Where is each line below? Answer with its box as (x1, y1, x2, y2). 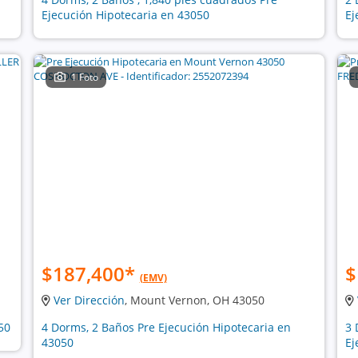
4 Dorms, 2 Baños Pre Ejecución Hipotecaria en (41, 320, 291, 335)
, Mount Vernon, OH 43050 (124, 292, 265, 308)
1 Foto (71, 70, 99, 84)
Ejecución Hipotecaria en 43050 (41, 7, 209, 22)
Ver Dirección (53, 292, 125, 308)
